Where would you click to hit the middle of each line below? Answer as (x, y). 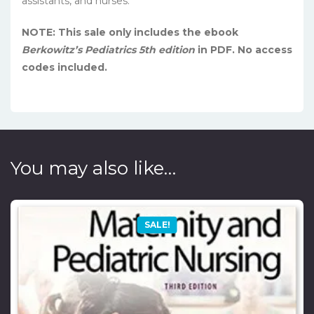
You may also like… (93, 169)
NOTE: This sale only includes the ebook (130, 33)
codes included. (64, 68)
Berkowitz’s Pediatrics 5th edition (108, 50)
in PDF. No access (244, 50)
